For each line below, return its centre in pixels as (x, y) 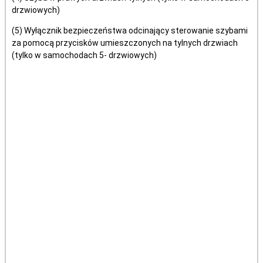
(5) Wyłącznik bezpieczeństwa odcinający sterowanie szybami (130, 31)
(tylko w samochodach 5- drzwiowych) (84, 55)
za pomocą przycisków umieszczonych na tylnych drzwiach (125, 43)
